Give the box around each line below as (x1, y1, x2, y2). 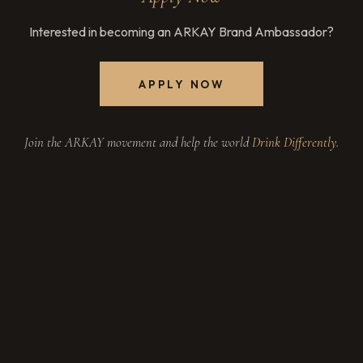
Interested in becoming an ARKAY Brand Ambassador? (29, 23, 334, 40)
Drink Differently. (252, 134, 339, 152)
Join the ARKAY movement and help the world (24, 134, 252, 152)
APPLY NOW (139, 76, 224, 92)
